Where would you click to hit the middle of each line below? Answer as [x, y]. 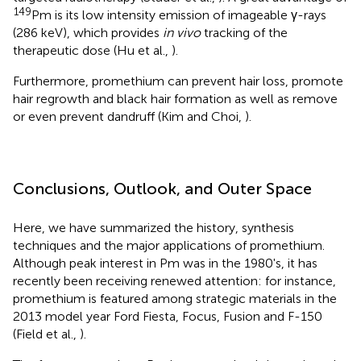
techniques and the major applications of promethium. [169, 245]
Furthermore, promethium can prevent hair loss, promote [178, 81]
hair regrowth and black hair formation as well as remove [175, 99]
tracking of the [244, 33]
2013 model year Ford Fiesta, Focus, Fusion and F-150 [168, 316]
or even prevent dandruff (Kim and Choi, [129, 116]
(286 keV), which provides [88, 33]
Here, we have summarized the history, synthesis [154, 228]
